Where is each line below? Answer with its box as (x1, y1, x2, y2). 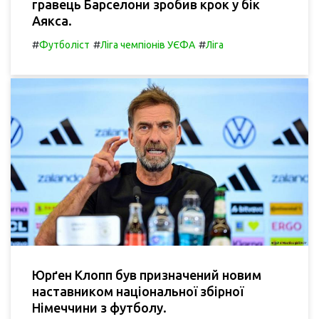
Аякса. (32, 14, 72, 28)
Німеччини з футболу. (32, 300, 167, 315)
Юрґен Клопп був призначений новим (32, 268, 261, 283)
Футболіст (39, 39, 90, 51)
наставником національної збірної (32, 284, 244, 299)
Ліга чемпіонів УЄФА (100, 39, 195, 51)
